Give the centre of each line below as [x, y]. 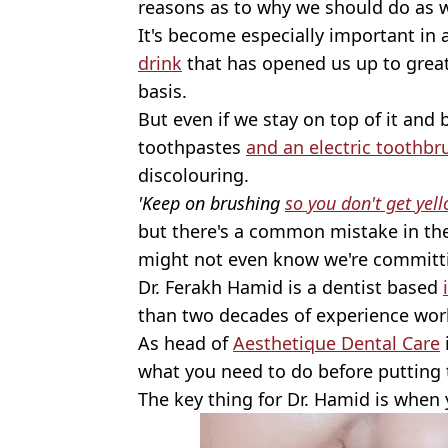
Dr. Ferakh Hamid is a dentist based [290, 287]
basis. [162, 91]
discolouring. [193, 175]
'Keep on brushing [211, 203]
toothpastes [192, 147]
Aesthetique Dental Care [336, 343]
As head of [185, 343]
